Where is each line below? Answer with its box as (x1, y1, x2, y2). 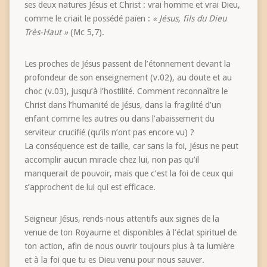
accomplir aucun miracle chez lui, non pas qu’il (24, 155, 199, 165)
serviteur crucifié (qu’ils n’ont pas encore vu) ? (24, 128, 194, 138)
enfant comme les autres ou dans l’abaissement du (24, 114, 215, 124)
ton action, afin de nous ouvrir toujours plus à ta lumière (24, 241, 234, 252)
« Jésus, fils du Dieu (152, 14, 226, 24)
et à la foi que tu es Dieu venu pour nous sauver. (24, 255, 204, 265)
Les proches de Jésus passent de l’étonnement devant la (24, 59, 231, 69)
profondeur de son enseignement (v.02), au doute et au (24, 73, 232, 83)
